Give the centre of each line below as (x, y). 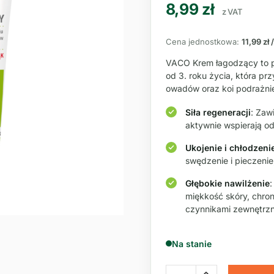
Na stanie (191, 243)
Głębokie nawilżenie (227, 183)
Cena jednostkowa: (202, 41)
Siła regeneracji (218, 112)
